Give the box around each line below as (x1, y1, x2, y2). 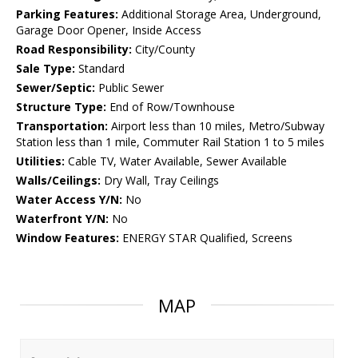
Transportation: (16, 118, 108, 134)
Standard (75, 61, 125, 77)
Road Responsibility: (16, 42, 132, 58)
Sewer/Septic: (16, 80, 95, 96)
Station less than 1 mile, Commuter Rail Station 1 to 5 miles (16, 134, 324, 150)
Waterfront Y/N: (16, 211, 109, 227)
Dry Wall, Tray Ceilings (101, 173, 219, 189)
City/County (132, 42, 195, 58)
